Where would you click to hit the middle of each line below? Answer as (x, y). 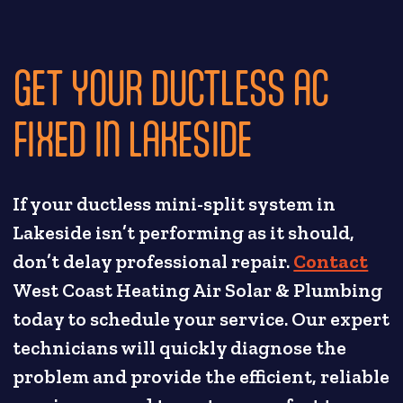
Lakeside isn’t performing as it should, (184, 233)
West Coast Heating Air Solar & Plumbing (198, 290)
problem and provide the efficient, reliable (201, 376)
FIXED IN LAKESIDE (132, 139)
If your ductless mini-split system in (175, 204)
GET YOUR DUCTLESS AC (171, 87)
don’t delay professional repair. (153, 261)
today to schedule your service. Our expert (201, 319)
